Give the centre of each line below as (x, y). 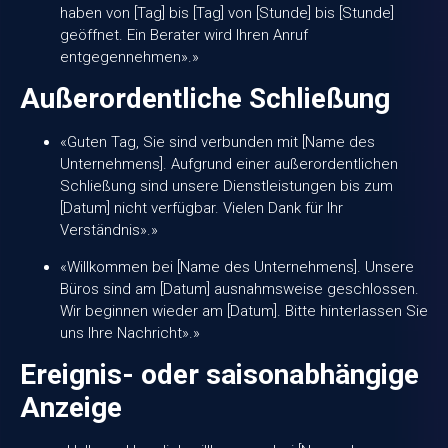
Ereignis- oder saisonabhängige (219, 375)
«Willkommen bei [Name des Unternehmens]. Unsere (237, 266)
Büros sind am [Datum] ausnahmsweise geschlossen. (239, 288)
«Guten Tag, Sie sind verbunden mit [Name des (217, 142)
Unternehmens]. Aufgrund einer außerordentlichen (229, 164)
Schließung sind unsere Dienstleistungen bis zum (226, 186)
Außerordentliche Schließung (205, 99)
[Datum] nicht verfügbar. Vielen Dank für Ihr (201, 208)
